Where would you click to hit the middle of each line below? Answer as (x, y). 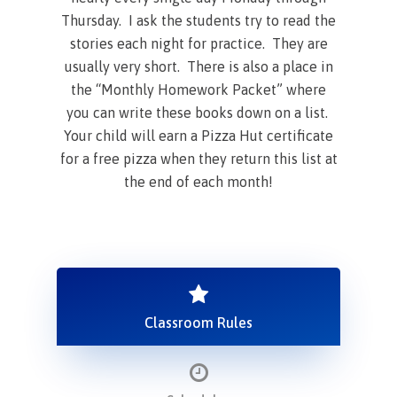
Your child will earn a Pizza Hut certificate (198, 135)
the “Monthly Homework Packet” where (198, 89)
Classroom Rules (198, 322)
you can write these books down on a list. (198, 112)
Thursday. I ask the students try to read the (198, 20)
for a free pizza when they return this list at (198, 158)
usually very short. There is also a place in (198, 66)
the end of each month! (198, 181)
